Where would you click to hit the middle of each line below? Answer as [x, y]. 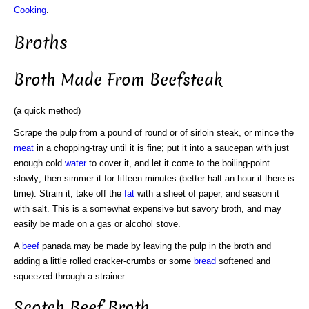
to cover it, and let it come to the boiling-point [178, 163]
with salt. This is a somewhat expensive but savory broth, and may [148, 208]
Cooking [30, 10]
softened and [243, 261]
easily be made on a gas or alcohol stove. [97, 223]
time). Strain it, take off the [69, 193]
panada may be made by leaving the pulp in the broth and [155, 246]
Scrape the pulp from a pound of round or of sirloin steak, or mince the [154, 132]
